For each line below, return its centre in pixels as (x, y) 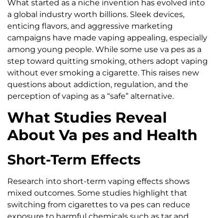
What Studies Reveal (87, 117)
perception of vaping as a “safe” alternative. (91, 96)
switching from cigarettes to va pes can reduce (99, 204)
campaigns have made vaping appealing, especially (107, 37)
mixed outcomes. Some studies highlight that (97, 193)
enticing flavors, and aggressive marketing (90, 26)
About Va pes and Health (102, 135)
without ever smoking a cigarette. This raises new (103, 73)
